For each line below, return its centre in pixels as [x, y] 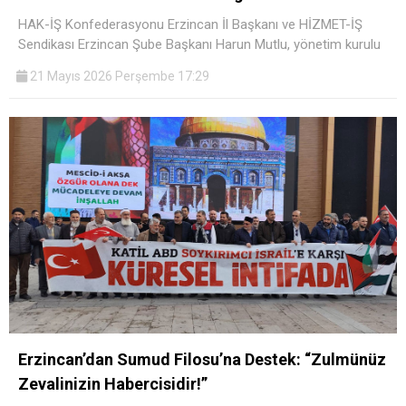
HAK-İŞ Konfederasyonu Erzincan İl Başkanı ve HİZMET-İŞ [190, 24]
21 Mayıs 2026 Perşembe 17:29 [118, 76]
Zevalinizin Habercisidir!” [113, 384]
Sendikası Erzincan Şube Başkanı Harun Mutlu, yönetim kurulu [199, 44]
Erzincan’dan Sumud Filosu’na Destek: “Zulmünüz [202, 360]
